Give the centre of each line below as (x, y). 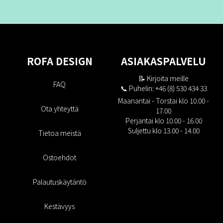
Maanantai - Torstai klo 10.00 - (164, 101)
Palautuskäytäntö (59, 182)
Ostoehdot (59, 157)
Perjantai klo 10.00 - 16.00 (164, 120)
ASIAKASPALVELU (164, 61)
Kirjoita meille (168, 78)
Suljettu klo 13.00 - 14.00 (164, 130)
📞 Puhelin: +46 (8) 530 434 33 (164, 88)
